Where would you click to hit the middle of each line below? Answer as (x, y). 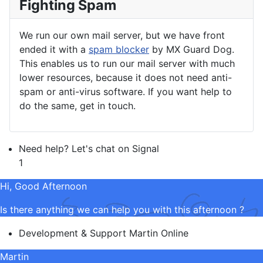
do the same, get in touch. (77, 106)
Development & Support (73, 233)
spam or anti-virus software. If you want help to (126, 92)
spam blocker (119, 50)
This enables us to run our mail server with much (127, 64)
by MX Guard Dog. (192, 50)
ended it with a (54, 50)
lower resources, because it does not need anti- (126, 78)
